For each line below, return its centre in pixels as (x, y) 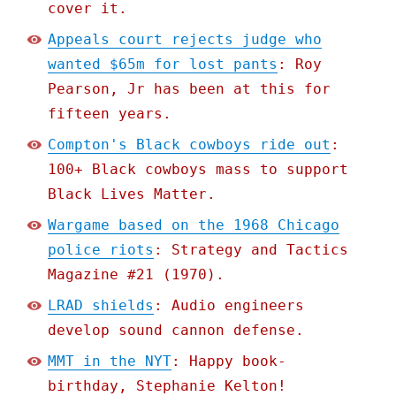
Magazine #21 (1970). (137, 275)
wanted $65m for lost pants (163, 65)
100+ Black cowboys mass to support (198, 170)
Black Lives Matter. (132, 194)
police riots (101, 250)
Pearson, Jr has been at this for (190, 89)
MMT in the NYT (110, 362)
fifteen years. (110, 114)
